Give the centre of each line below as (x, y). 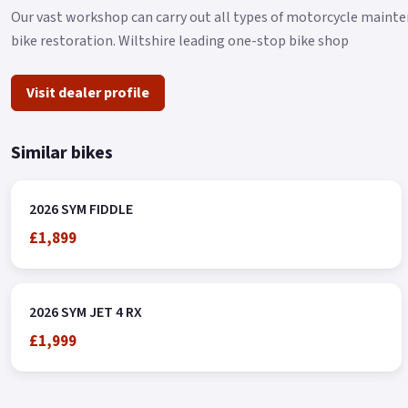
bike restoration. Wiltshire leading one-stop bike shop (180, 41)
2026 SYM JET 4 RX (86, 312)
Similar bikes (62, 153)
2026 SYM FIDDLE (81, 209)
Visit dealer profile (88, 92)
